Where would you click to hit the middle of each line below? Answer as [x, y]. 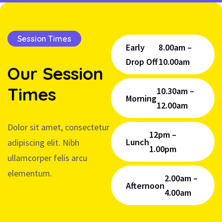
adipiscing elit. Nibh [43, 143]
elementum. [30, 173]
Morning [141, 98]
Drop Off [142, 62]
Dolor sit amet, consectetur [58, 127]
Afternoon [145, 185]
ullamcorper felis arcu [47, 158]
